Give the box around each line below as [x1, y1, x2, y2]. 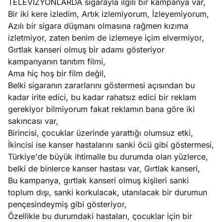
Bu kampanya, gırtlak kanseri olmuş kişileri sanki [8, 175, 189, 185]
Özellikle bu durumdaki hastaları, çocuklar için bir [8, 211, 192, 221]
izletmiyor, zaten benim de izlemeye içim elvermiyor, [8, 33, 204, 43]
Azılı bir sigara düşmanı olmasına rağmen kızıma [8, 21, 188, 31]
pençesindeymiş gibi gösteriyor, [8, 199, 127, 209]
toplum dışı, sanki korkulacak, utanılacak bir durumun [8, 187, 207, 197]
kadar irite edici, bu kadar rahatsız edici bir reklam [8, 92, 196, 102]
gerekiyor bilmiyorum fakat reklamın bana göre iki [8, 104, 195, 114]
